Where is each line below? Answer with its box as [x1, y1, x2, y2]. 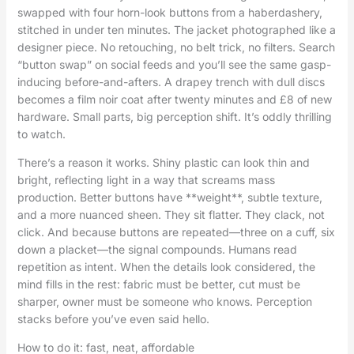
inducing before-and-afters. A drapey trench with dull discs [17, 75, 325, 89]
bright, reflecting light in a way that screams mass [17, 173, 275, 187]
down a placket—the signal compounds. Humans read [17, 243, 297, 257]
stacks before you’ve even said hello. [17, 312, 209, 326]
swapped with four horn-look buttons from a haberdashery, [17, 6, 322, 20]
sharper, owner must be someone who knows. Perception [17, 295, 312, 309]
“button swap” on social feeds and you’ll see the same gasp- [17, 58, 331, 72]
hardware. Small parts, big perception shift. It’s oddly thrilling [17, 110, 332, 124]
